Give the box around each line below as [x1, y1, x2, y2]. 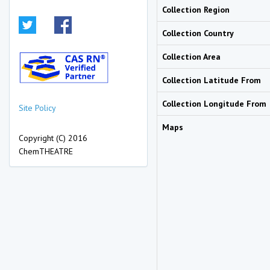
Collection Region [162, 4, 230, 15]
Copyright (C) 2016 [19, 132, 87, 143]
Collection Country [162, 28, 234, 39]
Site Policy [19, 102, 56, 113]
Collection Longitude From [162, 98, 266, 109]
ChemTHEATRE [19, 145, 73, 157]
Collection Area [162, 51, 221, 62]
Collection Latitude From [162, 75, 261, 86]
